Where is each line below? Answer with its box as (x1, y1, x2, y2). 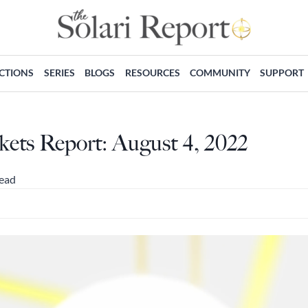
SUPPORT (260, 66, 305, 78)
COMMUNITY (189, 66, 250, 78)
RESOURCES (124, 66, 180, 78)
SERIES (43, 66, 75, 78)
